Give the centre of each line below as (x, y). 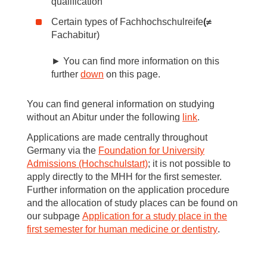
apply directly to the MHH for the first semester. (124, 176)
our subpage (55, 216)
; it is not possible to (189, 163)
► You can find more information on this (135, 61)
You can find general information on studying (121, 104)
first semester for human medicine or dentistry (122, 229)
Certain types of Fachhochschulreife (127, 21)
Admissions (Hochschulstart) (87, 163)
